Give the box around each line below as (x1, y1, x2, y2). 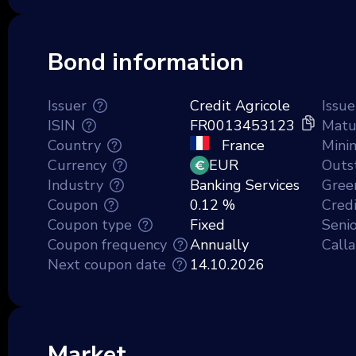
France (218, 135, 265, 155)
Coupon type (48, 215, 132, 234)
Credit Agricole (190, 95, 290, 115)
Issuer (48, 95, 87, 115)
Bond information (48, 45, 244, 79)
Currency (48, 155, 106, 175)
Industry (48, 175, 103, 195)
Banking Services (190, 175, 300, 195)
